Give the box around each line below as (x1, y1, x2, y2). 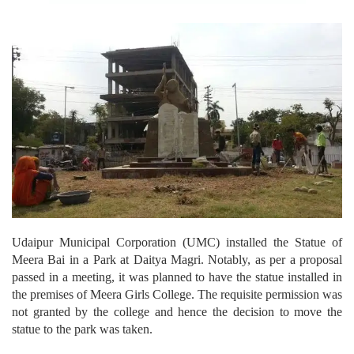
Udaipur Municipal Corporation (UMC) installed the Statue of (12, 235, 342, 249)
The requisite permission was (198, 287, 342, 301)
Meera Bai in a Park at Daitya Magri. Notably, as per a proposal (12, 252, 342, 266)
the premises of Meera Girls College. (12, 287, 198, 301)
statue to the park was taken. (12, 322, 153, 336)
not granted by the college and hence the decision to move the (12, 304, 342, 318)
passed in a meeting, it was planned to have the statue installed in (12, 269, 342, 284)
